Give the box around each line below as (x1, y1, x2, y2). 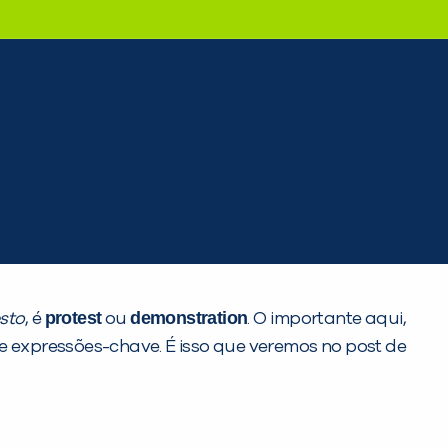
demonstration (130, 307, 248, 328)
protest (44, 307, 102, 328)
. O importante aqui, (247, 309, 406, 328)
